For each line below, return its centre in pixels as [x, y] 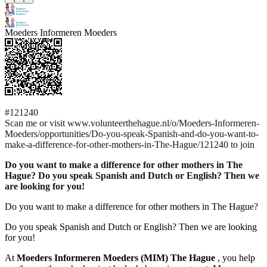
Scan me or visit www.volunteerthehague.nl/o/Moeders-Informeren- [132, 123]
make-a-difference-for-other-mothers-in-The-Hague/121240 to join [130, 145]
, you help [235, 258]
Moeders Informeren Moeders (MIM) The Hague [116, 258]
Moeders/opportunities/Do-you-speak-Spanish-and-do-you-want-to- [132, 134]
